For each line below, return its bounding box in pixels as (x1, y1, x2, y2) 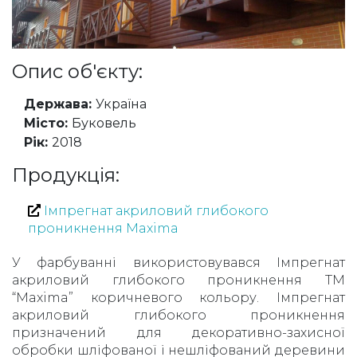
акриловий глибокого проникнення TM (12, 272, 345, 288)
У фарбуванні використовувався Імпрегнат (12, 254, 345, 270)
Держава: (24, 96, 96, 112)
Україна (96, 96, 147, 112)
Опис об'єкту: (12, 59, 143, 83)
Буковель (72, 115, 136, 131)
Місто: (24, 115, 72, 131)
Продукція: (12, 163, 120, 186)
